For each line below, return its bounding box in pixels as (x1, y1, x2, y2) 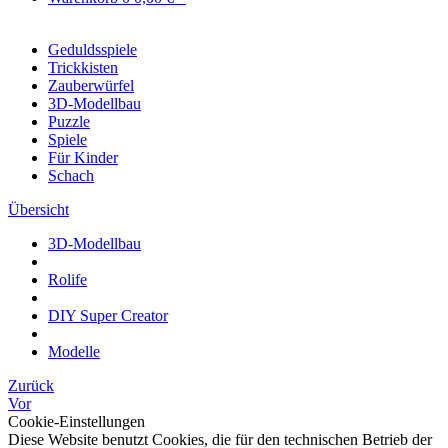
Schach (48, 167, 94, 184)
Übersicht (8, 201, 69, 218)
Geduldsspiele (48, 41, 137, 58)
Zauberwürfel (48, 77, 134, 94)
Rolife (48, 271, 87, 288)
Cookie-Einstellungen (8, 413, 145, 430)
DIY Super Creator (48, 307, 168, 324)
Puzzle (48, 113, 90, 130)
